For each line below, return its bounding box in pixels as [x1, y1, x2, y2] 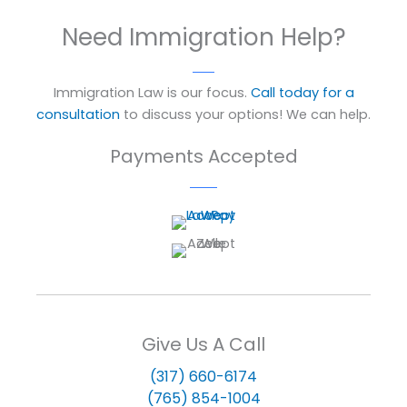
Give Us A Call [142, 332, 265, 358]
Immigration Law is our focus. [53, 84, 251, 103]
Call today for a [250, 84, 354, 103]
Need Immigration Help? [61, 21, 346, 55]
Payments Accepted [109, 144, 298, 170]
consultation [36, 105, 120, 124]
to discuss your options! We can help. [120, 105, 371, 124]
